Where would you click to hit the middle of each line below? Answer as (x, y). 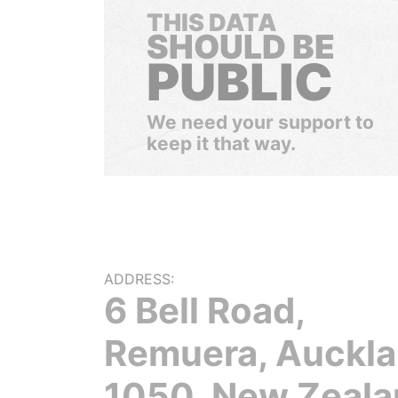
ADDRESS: (139, 279)
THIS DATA (211, 23)
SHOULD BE (241, 47)
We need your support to (260, 122)
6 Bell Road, (204, 310)
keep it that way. (221, 143)
